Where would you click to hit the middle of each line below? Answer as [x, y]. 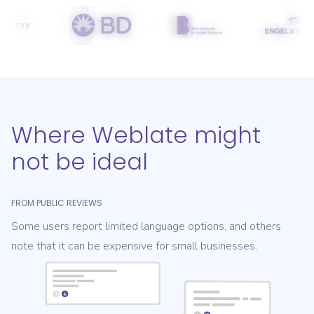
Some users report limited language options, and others [146, 227]
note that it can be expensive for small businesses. [134, 246]
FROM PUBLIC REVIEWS [57, 203]
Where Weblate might [136, 135]
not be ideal [80, 162]
